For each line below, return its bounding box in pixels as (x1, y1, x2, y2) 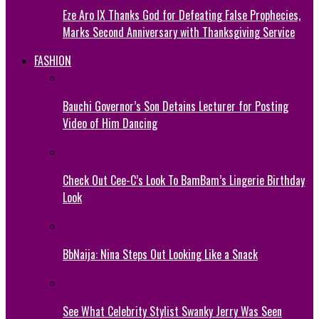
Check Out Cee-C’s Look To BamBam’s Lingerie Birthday (63, 171, 305, 189)
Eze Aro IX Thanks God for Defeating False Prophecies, (63, 6, 300, 23)
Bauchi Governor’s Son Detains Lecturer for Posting (63, 97, 288, 115)
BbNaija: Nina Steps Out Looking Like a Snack (63, 245, 258, 263)
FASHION (34, 51, 71, 69)
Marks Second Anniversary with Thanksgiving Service (63, 23, 295, 41)
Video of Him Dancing (63, 114, 157, 132)
